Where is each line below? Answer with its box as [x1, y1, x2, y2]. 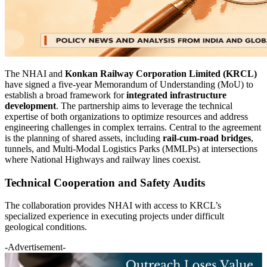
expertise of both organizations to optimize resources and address [5, 111, 248, 122]
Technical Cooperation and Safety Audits [5, 176, 205, 189]
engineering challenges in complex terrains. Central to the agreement [5, 122, 261, 132]
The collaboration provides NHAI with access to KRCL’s [5, 200, 221, 211]
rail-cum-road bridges [163, 132, 251, 143]
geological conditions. [5, 222, 87, 232]
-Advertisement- [5, 242, 66, 253]
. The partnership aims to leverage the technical [56, 100, 232, 111]
